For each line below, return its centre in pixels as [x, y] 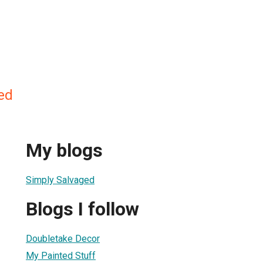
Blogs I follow [82, 209]
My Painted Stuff [61, 255]
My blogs [64, 151]
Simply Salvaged [60, 180]
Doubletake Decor [63, 238]
